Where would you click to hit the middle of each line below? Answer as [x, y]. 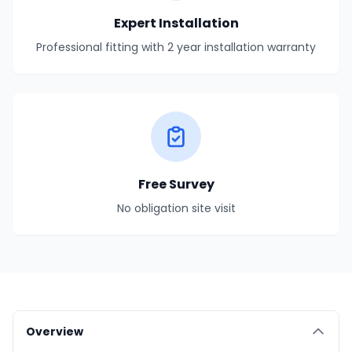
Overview [55, 331]
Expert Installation [176, 23]
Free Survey [176, 184]
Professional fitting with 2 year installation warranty [176, 47]
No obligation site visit [176, 208]
